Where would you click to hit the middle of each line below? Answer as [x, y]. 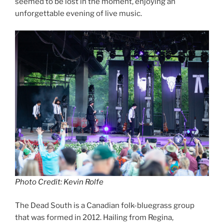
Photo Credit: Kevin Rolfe [59, 182]
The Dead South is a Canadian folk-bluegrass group [105, 205]
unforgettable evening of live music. [78, 13]
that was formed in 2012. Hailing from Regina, [94, 217]
